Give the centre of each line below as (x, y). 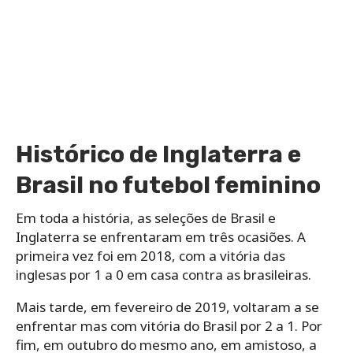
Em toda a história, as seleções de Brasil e (146, 231)
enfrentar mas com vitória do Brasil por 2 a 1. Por (169, 339)
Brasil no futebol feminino (168, 198)
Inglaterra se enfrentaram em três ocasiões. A (161, 250)
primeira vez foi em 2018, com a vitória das (150, 269)
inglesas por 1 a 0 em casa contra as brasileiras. (163, 288)
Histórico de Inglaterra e (158, 167)
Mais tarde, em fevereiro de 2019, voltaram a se (167, 320)
